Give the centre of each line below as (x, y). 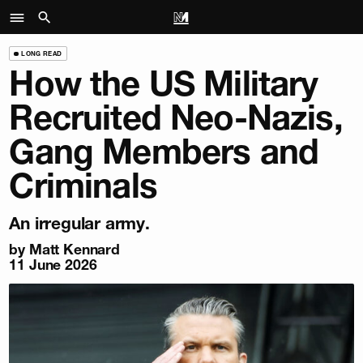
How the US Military (164, 84)
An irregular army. (79, 224)
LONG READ (42, 53)
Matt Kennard (74, 249)
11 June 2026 (53, 264)
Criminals (83, 186)
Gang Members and (164, 152)
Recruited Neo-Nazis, (176, 118)
